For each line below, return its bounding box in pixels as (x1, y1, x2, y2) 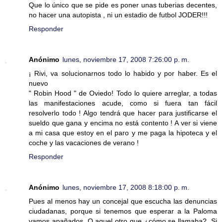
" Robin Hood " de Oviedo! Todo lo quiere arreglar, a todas (29, 89, 217, 97)
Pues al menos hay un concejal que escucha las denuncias (29, 197, 217, 205)
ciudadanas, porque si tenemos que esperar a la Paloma (29, 207, 217, 215)
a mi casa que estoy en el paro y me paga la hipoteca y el (29, 128, 217, 137)
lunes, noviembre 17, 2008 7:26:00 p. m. (62, 55, 189, 63)
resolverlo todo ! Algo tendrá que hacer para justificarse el (29, 109, 217, 117)
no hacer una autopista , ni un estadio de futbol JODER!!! (29, 10, 208, 19)
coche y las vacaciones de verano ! (29, 138, 139, 147)
